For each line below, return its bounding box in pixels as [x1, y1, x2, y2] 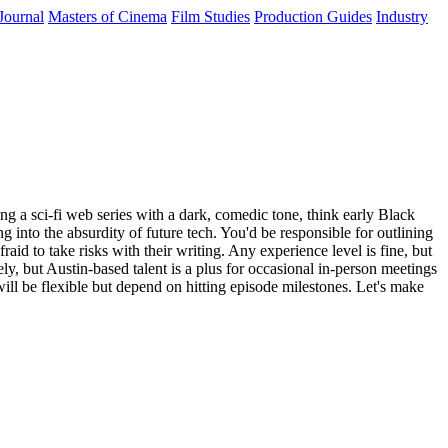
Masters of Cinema [48, 8, 167, 25]
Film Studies [171, 8, 250, 25]
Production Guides [254, 8, 372, 25]
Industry [376, 8, 428, 25]
